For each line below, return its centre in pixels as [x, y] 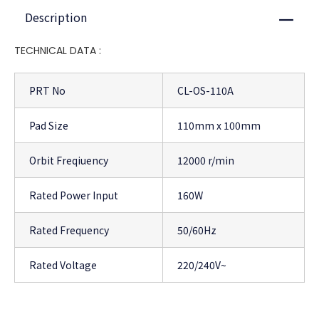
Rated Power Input [74, 195]
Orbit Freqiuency [69, 161]
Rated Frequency [69, 230]
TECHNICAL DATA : [58, 51]
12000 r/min [206, 161]
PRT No [47, 91]
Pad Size [49, 126]
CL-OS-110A [205, 91]
